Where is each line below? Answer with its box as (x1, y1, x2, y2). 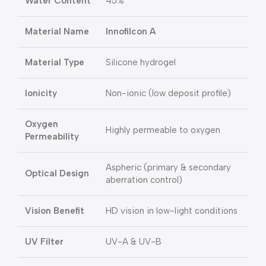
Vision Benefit (25, 205, 84, 216)
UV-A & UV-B (106, 236, 161, 247)
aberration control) (106, 175, 182, 185)
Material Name (25, 26, 89, 37)
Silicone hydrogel (106, 57, 176, 68)
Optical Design (25, 168, 89, 179)
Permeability (25, 131, 79, 142)
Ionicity (25, 88, 57, 99)
